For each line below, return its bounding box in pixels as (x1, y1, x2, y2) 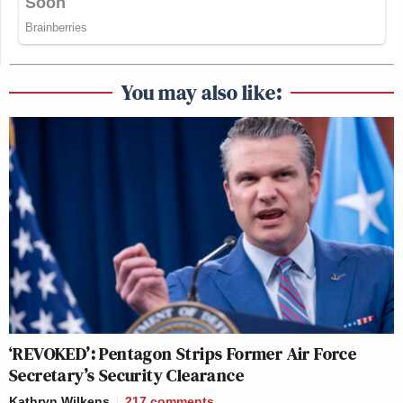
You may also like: (121, 76, 282, 107)
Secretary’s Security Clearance (9, 362, 244, 388)
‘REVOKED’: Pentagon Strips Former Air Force (9, 340, 357, 366)
